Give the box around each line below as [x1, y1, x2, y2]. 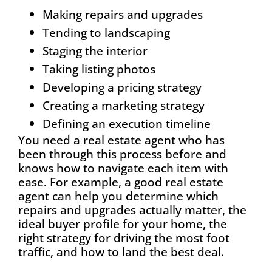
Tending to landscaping [42, 24, 170, 41]
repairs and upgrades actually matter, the [18, 201, 246, 218]
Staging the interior [42, 42, 148, 59]
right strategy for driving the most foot [18, 229, 229, 246]
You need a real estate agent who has [18, 131, 225, 148]
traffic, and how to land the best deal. [18, 243, 224, 260]
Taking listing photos [42, 60, 155, 77]
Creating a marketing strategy [42, 97, 205, 114]
